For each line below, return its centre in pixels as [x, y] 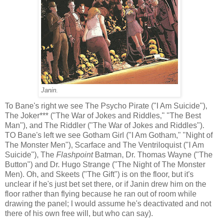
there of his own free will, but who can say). [79, 214]
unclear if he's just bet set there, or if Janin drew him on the [106, 184]
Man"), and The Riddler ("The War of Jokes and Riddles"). [105, 126]
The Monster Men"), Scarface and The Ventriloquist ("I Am [104, 145]
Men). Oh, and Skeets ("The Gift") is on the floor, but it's [99, 175]
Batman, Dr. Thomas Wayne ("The [153, 155]
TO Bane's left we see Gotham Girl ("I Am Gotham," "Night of [109, 135]
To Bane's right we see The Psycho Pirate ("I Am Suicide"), [106, 106]
